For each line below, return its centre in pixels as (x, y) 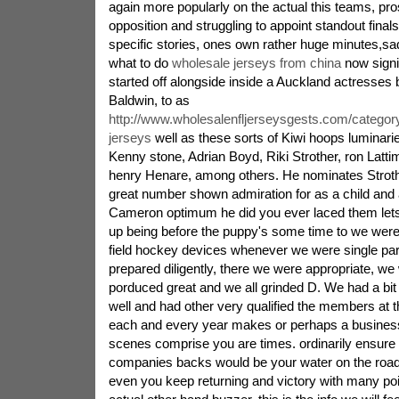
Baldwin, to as (149, 100)
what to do (140, 63)
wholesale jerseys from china (256, 63)
